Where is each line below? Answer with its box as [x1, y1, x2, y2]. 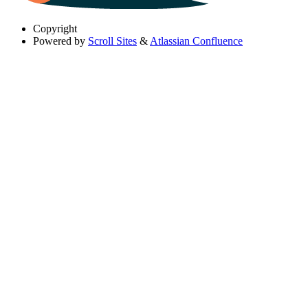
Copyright [33, 22, 77, 34]
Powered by [33, 34, 85, 47]
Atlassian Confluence [150, 34, 243, 47]
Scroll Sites [88, 34, 137, 47]
